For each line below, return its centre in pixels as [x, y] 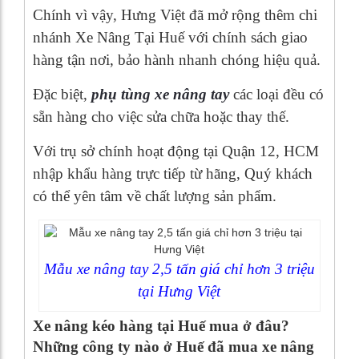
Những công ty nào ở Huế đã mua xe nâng [173, 347]
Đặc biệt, [62, 95]
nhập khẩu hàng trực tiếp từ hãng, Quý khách [173, 174]
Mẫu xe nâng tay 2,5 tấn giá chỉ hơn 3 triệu [179, 269]
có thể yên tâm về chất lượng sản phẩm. [155, 196]
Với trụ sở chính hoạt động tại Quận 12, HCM [176, 151]
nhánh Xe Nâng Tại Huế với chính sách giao [170, 38]
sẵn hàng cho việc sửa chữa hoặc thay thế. [161, 117]
